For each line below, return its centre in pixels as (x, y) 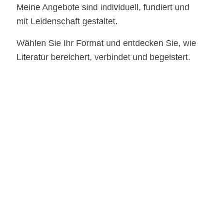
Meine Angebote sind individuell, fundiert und (103, 8)
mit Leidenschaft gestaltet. (67, 22)
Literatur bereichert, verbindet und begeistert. (103, 57)
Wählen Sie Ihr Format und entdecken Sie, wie (106, 43)
